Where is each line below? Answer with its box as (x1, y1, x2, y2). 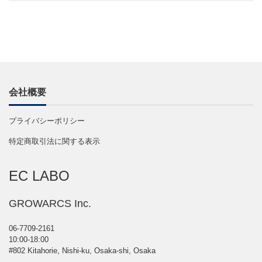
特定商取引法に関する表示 (9, 137, 100, 146)
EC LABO (9, 168, 70, 184)
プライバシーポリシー (9, 116, 85, 125)
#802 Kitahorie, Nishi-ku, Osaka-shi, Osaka (9, 246, 156, 255)
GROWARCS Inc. (9, 198, 91, 209)
